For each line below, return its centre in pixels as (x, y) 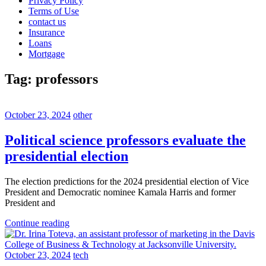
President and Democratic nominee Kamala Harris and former (120, 192)
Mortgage (47, 54)
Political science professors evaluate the (125, 140)
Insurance (47, 32)
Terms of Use (54, 11)
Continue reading (37, 223)
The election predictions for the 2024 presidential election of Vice (127, 181)
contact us (47, 22)
